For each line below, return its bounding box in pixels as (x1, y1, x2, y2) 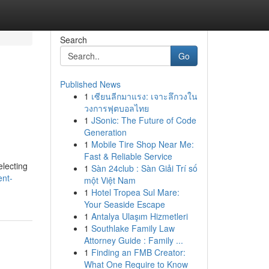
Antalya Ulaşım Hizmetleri (91, 210, 188, 222)
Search (59, 34, 87, 46)
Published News (59, 78, 121, 90)
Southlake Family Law (91, 222, 175, 234)
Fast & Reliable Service (83, 150, 172, 162)
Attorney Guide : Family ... (83, 234, 183, 246)
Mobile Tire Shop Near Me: (91, 138, 194, 150)
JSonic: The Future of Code (91, 114, 196, 126)
